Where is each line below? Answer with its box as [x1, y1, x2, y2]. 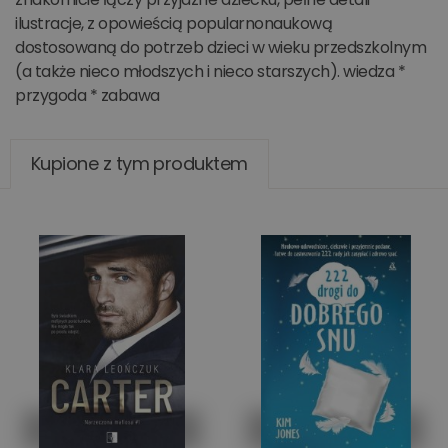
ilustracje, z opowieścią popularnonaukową [15, 12, 333, 35]
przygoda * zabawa [15, 84, 160, 107]
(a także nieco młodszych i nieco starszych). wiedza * [15, 60, 406, 83]
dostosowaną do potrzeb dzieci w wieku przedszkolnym [15, 36, 427, 59]
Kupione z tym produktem [31, 151, 248, 176]
